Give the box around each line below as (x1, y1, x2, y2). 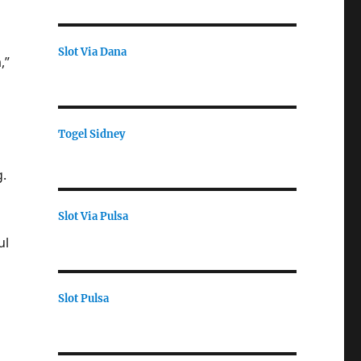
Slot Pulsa (57, 291, 109, 305)
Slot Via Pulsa (57, 209, 128, 223)
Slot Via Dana (57, 44, 127, 59)
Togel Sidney (57, 127, 125, 141)
